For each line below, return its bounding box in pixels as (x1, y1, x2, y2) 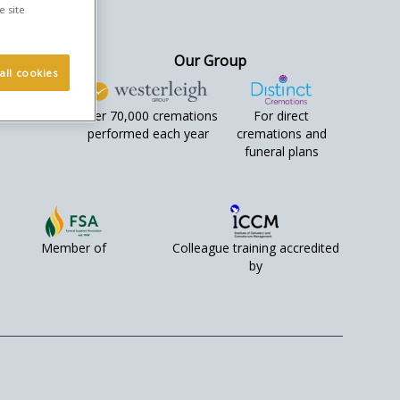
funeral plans (244, 143, 319, 160)
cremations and (236, 125, 327, 142)
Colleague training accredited (171, 239, 339, 256)
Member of (40, 239, 106, 256)
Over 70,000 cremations (79, 107, 219, 124)
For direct (254, 107, 310, 124)
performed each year (87, 125, 210, 142)
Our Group (173, 51, 246, 71)
